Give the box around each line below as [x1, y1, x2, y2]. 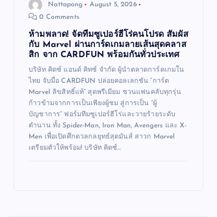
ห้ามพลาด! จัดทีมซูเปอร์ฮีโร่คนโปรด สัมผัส [29, 31, 188, 39]
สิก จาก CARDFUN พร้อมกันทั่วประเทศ [29, 51, 180, 60]
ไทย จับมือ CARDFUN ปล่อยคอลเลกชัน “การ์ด [29, 77, 170, 85]
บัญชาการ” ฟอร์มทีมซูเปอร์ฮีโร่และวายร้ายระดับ [29, 111, 176, 119]
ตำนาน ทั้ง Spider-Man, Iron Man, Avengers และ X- [29, 122, 187, 130]
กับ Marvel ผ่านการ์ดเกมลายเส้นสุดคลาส [29, 41, 186, 49]
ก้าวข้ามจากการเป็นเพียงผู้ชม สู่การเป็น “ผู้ [29, 100, 157, 108]
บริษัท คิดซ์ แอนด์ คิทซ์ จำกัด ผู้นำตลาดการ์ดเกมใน [29, 66, 185, 74]
